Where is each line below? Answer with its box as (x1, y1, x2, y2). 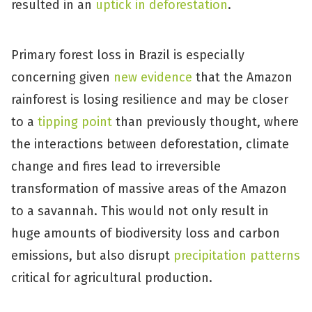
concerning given (11, 70, 114, 85)
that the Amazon (192, 70, 292, 85)
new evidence (114, 70, 192, 85)
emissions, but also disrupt (11, 248, 173, 263)
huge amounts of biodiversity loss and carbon (11, 226, 280, 241)
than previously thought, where (112, 114, 299, 130)
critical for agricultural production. (11, 270, 212, 286)
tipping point (38, 114, 112, 130)
